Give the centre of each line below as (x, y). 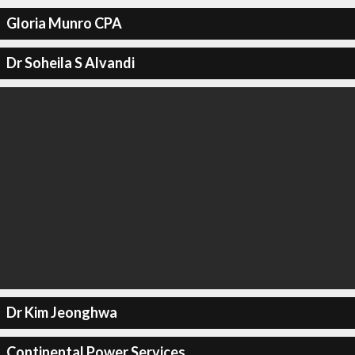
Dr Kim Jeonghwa (61, 312)
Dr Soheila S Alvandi (70, 63)
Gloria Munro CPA (64, 23)
